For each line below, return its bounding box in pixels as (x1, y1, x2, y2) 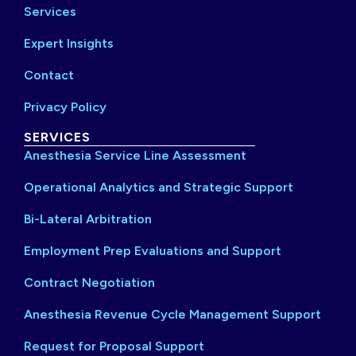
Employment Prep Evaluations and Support (24, 242, 281, 258)
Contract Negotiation (24, 274, 155, 290)
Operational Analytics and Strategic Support (24, 179, 293, 195)
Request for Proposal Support (24, 338, 204, 354)
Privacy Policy (24, 99, 106, 114)
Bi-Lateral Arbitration (24, 211, 152, 226)
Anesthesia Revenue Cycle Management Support (24, 306, 321, 322)
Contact (24, 67, 74, 83)
